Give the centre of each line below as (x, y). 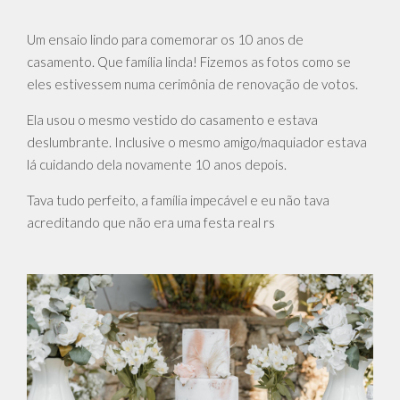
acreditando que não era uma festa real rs (151, 223)
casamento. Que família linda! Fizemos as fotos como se (189, 62)
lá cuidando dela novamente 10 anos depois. (157, 165)
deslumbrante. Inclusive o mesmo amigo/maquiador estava (197, 142)
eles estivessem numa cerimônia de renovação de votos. (194, 84)
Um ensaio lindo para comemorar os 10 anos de (165, 40)
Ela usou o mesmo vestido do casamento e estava (172, 120)
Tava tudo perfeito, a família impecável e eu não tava (178, 200)
